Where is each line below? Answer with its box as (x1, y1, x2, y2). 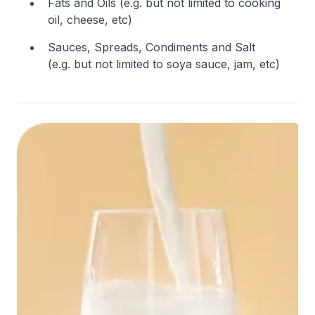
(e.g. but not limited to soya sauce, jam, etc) (48, 57, 280, 72)
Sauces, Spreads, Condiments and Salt (48, 40, 255, 55)
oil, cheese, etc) (48, 13, 132, 27)
